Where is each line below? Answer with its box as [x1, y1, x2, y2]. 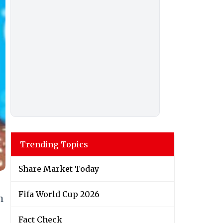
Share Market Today [18, 164, 99, 174]
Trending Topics [20, 139, 88, 150]
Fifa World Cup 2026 [18, 189, 100, 200]
